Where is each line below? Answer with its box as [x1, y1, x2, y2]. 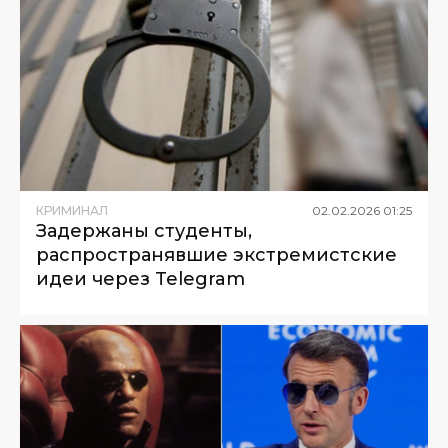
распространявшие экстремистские [36, 244, 397, 267]
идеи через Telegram [36, 268, 245, 291]
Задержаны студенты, [36, 220, 252, 243]
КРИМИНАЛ [36, 203, 108, 219]
